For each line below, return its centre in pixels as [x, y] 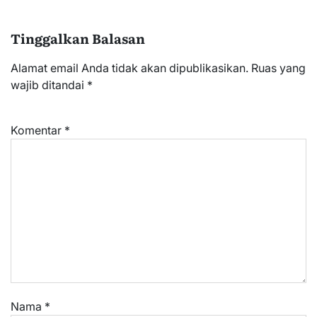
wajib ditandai [49, 85]
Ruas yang [278, 68]
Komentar [38, 130]
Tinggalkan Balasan [78, 38]
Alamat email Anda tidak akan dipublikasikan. [129, 68]
